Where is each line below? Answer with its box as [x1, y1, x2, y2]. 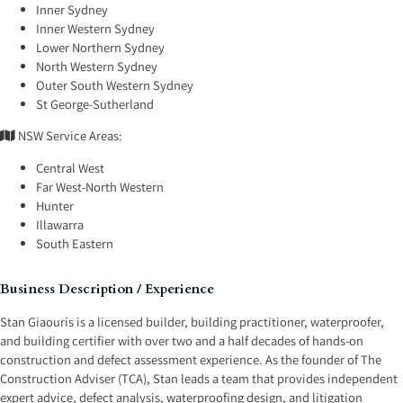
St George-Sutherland [36, 94, 155, 112]
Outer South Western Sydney [36, 76, 194, 94]
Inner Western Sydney [36, 19, 156, 37]
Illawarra [36, 215, 85, 233]
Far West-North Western [36, 177, 165, 195]
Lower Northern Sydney [36, 38, 166, 56]
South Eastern [36, 234, 114, 252]
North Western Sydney [36, 57, 158, 75]
